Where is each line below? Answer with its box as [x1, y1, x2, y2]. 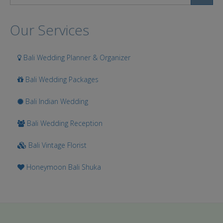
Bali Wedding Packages [23, 75, 99, 84]
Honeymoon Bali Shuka [24, 162, 101, 172]
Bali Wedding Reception [25, 118, 103, 128]
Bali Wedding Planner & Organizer [21, 53, 130, 62]
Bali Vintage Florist [26, 140, 87, 150]
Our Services [10, 20, 89, 39]
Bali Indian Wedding [23, 97, 88, 106]
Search [16, 8, 38, 18]
